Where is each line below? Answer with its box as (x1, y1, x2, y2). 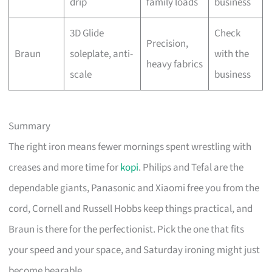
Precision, (146, 36, 188, 51)
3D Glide (69, 25, 104, 41)
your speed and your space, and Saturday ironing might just (8, 243, 260, 258)
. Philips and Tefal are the (138, 160, 244, 175)
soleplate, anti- (69, 46, 133, 61)
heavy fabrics (146, 56, 203, 72)
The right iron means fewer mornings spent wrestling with (8, 140, 252, 155)
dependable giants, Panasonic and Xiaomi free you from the (8, 181, 260, 196)
